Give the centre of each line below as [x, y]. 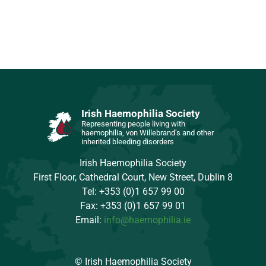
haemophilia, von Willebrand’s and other [148, 133]
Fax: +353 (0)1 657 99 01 [133, 205]
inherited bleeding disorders [128, 142]
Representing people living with [134, 124]
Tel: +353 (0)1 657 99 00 [133, 191]
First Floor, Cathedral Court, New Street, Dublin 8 [133, 177]
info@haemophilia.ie [147, 220]
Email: [90, 220]
